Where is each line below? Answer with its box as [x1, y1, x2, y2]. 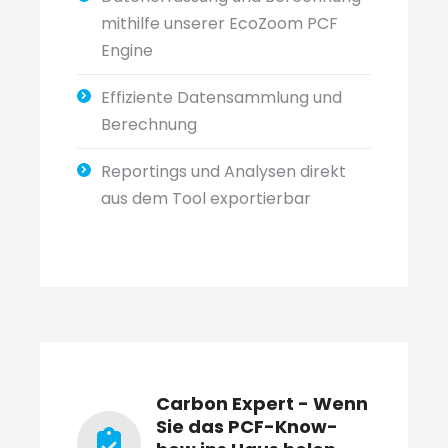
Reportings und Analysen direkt [100, 160, 346, 183]
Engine [100, 39, 153, 62]
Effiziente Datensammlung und [100, 86, 342, 109]
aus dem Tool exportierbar [100, 187, 311, 210]
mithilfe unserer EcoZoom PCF [100, 12, 338, 35]
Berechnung [100, 113, 197, 136]
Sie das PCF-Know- [155, 414, 338, 439]
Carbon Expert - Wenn [155, 391, 368, 416]
